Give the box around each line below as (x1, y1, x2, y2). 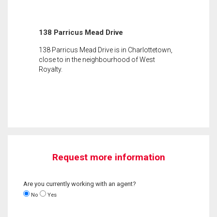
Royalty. (39, 65, 62, 73)
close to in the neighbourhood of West (39, 55, 155, 63)
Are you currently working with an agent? (23, 180, 136, 187)
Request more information (52, 151, 165, 163)
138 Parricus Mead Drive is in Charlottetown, (39, 46, 172, 54)
